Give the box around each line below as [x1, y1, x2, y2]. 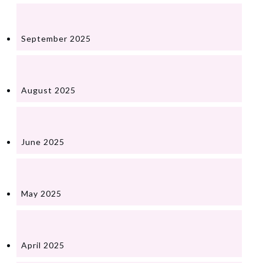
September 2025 [21, 33, 91, 43]
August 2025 [21, 85, 76, 95]
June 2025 [21, 136, 65, 147]
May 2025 [21, 188, 62, 198]
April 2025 [21, 240, 65, 250]
